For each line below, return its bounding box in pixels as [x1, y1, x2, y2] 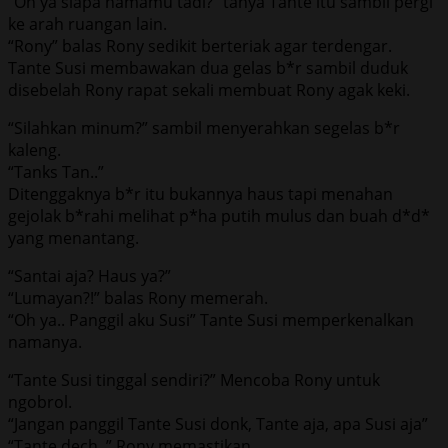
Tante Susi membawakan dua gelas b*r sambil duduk [8, 56, 408, 79]
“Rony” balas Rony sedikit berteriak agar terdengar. [8, 34, 392, 57]
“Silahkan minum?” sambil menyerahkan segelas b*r [8, 116, 400, 139]
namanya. [8, 330, 82, 353]
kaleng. [8, 138, 61, 161]
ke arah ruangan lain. [8, 12, 167, 35]
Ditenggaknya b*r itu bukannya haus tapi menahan [8, 182, 393, 205]
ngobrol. [8, 390, 72, 413]
